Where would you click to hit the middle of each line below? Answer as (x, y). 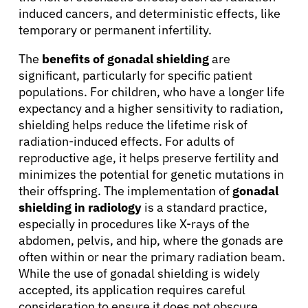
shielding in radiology (80, 207)
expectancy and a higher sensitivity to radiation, (151, 108)
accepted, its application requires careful (132, 289)
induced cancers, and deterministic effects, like (150, 13)
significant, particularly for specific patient (135, 75)
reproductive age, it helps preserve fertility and (148, 157)
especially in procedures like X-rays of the (134, 223)
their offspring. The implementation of (125, 190)
